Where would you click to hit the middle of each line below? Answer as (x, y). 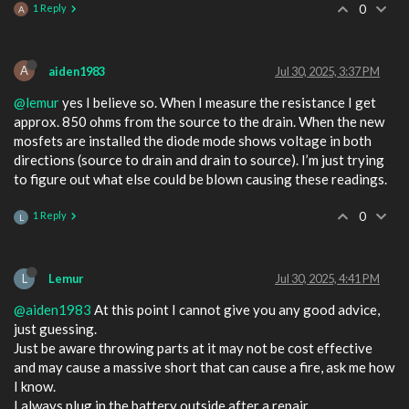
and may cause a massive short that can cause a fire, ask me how (204, 367)
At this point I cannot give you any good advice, (236, 310)
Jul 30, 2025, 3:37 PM (327, 71)
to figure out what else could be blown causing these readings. (200, 178)
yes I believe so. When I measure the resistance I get (218, 102)
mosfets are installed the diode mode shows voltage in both (193, 140)
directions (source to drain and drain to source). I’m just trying (199, 159)
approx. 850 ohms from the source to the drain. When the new (199, 121)
